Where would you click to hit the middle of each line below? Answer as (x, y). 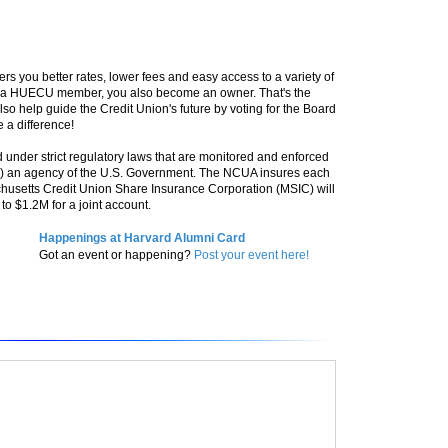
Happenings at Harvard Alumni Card (142, 238)
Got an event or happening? (116, 255)
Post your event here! (251, 255)
